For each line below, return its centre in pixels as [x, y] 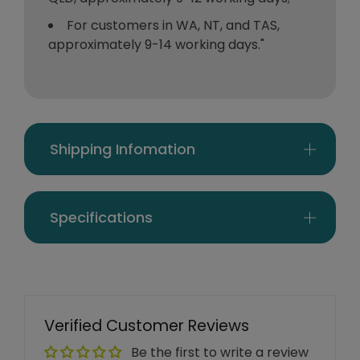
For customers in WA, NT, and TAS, [173, 26]
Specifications [101, 218]
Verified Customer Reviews [147, 326]
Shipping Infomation [123, 149]
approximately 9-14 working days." [156, 45]
